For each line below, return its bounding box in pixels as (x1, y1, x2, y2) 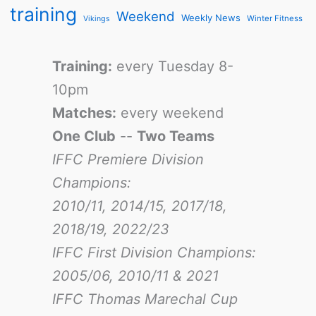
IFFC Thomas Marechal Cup (51, 291, 238, 308)
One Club (51, 128, 116, 145)
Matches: (51, 104, 116, 121)
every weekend (116, 104, 224, 121)
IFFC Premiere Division (51, 151, 204, 168)
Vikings (83, 14, 110, 24)
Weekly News (181, 12, 241, 24)
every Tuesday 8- (111, 58, 233, 75)
